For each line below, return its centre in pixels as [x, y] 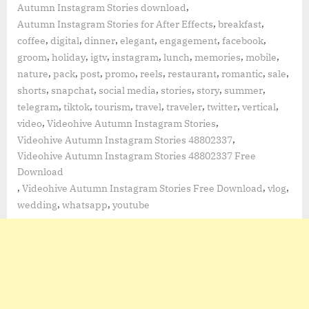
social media [127, 91]
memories [218, 58]
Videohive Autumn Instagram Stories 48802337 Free [137, 156]
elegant [137, 41]
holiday [69, 58]
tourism [112, 107]
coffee [31, 41]
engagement [188, 41]
